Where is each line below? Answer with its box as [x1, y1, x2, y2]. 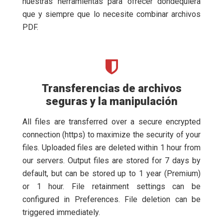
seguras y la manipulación [45, 95, 178, 108]
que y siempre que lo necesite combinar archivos [22, 9, 201, 19]
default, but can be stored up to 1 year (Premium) [22, 169, 201, 178]
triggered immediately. [22, 208, 100, 217]
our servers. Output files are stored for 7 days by [22, 156, 201, 165]
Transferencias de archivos [41, 82, 182, 95]
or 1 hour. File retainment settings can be [22, 182, 201, 191]
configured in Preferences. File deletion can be [22, 195, 201, 204]
